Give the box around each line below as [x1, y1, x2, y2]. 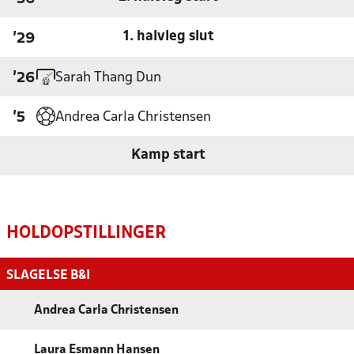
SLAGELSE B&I [6, 269, 90, 282]
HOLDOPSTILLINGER [6, 226, 166, 242]
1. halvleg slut [122, 30, 214, 44]
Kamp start [130, 149, 205, 163]
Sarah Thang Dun [55, 71, 161, 85]
